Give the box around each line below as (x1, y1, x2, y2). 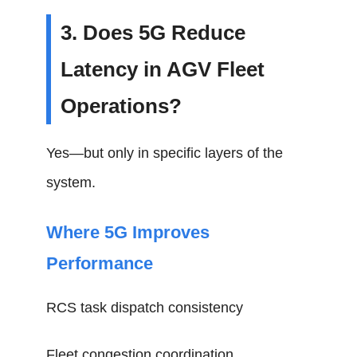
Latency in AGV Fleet (61, 57, 265, 81)
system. (46, 175, 96, 190)
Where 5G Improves (46, 222, 210, 242)
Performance (46, 253, 154, 273)
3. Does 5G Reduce (61, 21, 246, 45)
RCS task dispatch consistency (46, 300, 244, 316)
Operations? (61, 94, 182, 118)
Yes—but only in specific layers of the (46, 145, 284, 161)
